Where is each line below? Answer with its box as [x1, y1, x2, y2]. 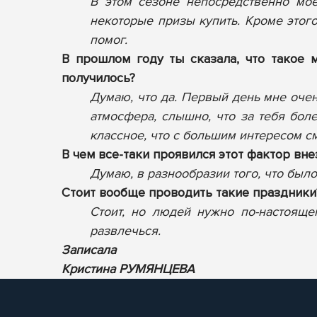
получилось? [62, 70, 135, 86]
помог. [90, 32, 127, 47]
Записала [62, 242, 120, 258]
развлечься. [90, 223, 161, 238]
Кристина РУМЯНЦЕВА [62, 261, 195, 277]
